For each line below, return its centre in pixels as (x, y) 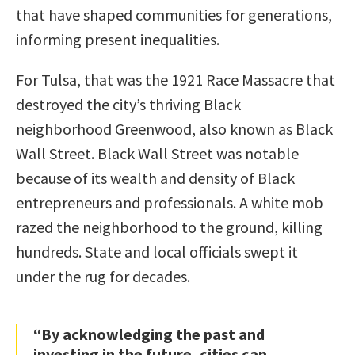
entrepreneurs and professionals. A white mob (170, 202)
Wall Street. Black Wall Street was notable (157, 153)
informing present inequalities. (118, 39)
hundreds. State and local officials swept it (157, 251)
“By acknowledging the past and (149, 334)
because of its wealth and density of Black (155, 177)
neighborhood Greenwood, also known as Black (174, 128)
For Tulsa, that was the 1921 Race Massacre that (176, 79)
